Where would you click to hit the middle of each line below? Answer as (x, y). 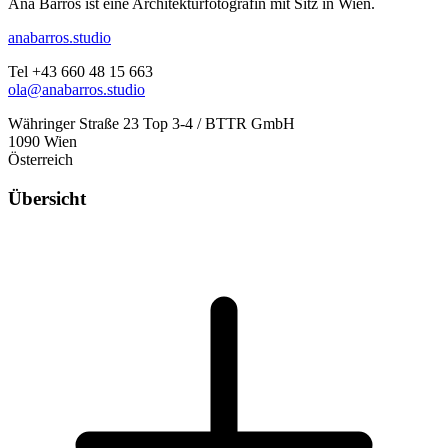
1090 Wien (42, 142)
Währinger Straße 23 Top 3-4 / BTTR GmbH (151, 124)
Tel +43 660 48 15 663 (80, 72)
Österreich (40, 160)
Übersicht (47, 199)
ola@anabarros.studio (76, 90)
